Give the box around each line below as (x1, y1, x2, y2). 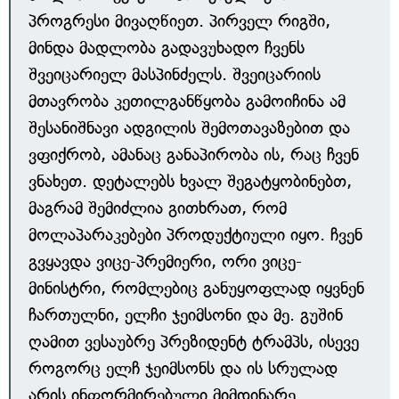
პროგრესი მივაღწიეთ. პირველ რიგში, (28, 11, 330, 31)
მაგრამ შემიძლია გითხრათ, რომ (28, 198, 287, 218)
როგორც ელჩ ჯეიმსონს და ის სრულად (28, 358, 338, 379)
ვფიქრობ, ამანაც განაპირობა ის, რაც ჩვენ (28, 144, 359, 165)
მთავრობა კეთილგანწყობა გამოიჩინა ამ (28, 91, 346, 111)
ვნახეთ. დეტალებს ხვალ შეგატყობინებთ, (28, 171, 352, 191)
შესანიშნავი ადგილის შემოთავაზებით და (28, 118, 350, 138)
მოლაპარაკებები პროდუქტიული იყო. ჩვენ (28, 224, 362, 245)
